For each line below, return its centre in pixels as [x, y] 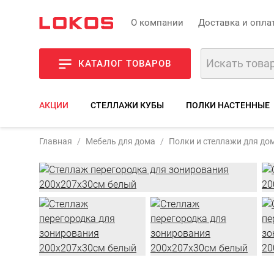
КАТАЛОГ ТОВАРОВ [125, 64]
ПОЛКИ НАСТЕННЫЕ [228, 105]
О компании [157, 22]
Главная [56, 141]
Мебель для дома [120, 141]
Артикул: [242, 132]
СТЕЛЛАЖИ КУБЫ [127, 105]
